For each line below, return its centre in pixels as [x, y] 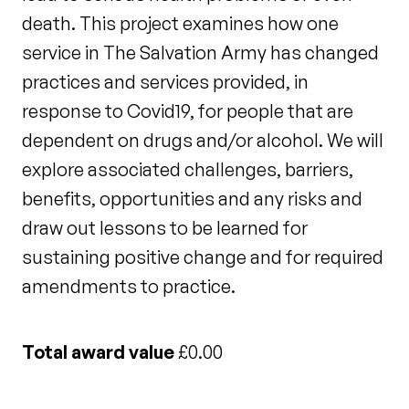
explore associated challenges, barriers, [188, 169]
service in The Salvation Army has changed [200, 52]
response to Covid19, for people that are [188, 111]
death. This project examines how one [180, 23]
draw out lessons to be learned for [165, 228]
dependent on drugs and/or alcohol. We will [203, 140]
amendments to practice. [129, 286]
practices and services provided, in [165, 82]
